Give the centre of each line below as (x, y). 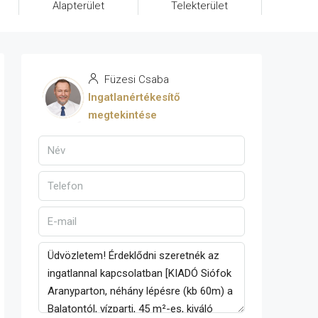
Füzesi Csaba (135, 80)
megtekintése (122, 115)
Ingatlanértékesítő (134, 98)
